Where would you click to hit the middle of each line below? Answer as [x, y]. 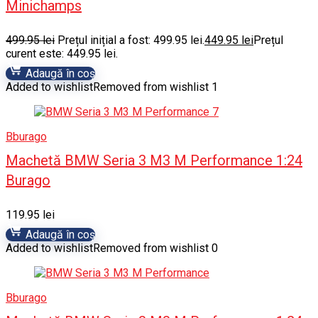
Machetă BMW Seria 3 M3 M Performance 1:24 [154, 160]
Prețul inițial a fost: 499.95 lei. [131, 40]
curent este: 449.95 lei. [62, 54]
